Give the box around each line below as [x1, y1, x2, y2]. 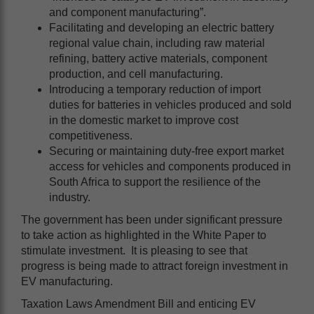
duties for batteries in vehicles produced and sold [49, 98, 292, 111]
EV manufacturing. [21, 275, 113, 287]
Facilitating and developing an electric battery [49, 21, 274, 34]
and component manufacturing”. [49, 6, 206, 18]
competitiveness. [49, 129, 132, 142]
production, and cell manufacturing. [49, 67, 223, 80]
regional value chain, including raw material [49, 36, 265, 49]
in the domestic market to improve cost [49, 114, 238, 126]
